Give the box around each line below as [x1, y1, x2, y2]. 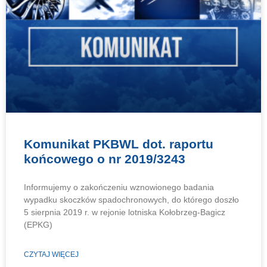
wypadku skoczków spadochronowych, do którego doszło [24, 194, 239, 204]
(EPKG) [24, 219, 52, 229]
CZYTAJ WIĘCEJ [24, 250, 79, 259]
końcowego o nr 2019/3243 [24, 151, 185, 166]
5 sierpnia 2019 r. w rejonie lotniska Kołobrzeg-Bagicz [24, 207, 225, 217]
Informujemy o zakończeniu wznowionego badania [24, 182, 214, 192]
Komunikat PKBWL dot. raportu [24, 136, 213, 151]
